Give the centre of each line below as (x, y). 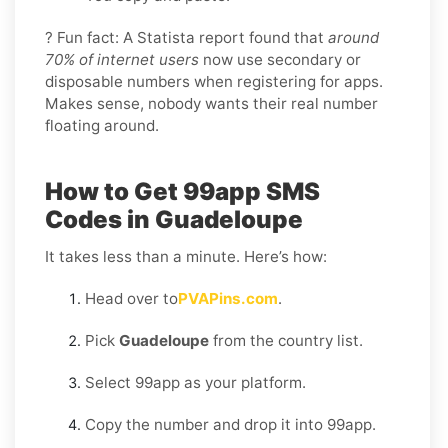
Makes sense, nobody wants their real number (211, 103)
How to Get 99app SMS (182, 191)
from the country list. (286, 340)
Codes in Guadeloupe (174, 219)
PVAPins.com (228, 298)
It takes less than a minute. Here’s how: (186, 256)
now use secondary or (280, 59)
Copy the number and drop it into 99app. (230, 424)
